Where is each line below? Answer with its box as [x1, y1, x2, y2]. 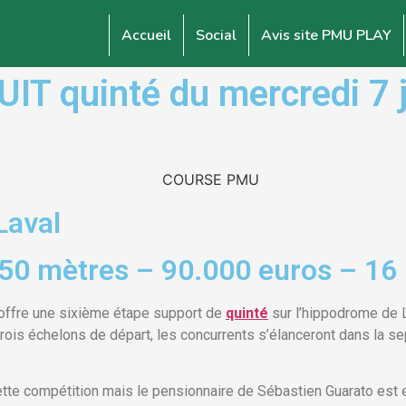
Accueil [121, 25, 171, 45]
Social [196, 25, 237, 45]
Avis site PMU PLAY [261, 25, 391, 45]
